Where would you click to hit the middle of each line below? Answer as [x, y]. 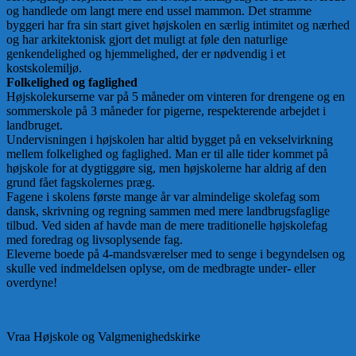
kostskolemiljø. [44, 68]
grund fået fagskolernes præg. [81, 183]
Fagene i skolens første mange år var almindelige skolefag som [163, 197]
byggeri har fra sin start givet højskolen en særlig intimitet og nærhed [178, 25]
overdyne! [32, 283]
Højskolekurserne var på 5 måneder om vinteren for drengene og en [176, 97]
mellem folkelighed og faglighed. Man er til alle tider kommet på [167, 154]
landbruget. [35, 126]
